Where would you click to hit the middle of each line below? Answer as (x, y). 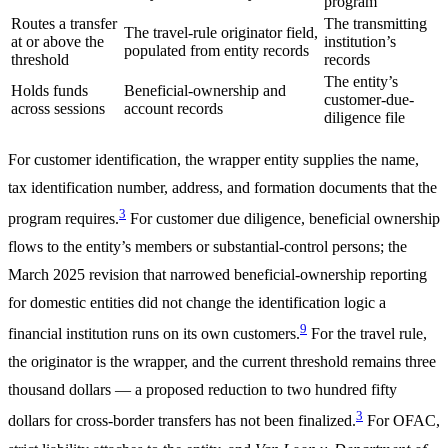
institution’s (360, 41)
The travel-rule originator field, (221, 32)
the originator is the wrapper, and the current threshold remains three (222, 362)
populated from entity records (216, 50)
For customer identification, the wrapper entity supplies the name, (213, 159)
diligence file (364, 117)
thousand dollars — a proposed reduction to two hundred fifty (202, 390)
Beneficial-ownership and (205, 90)
